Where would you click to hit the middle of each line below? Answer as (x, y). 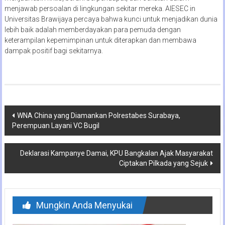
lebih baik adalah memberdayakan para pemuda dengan (92, 30)
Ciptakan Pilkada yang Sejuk (164, 163)
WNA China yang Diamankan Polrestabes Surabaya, (98, 116)
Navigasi (30, 114)
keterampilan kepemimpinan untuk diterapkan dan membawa (100, 40)
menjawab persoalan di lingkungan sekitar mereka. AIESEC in (100, 9)
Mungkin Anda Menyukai (84, 205)
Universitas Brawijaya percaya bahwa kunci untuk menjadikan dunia (111, 19)
